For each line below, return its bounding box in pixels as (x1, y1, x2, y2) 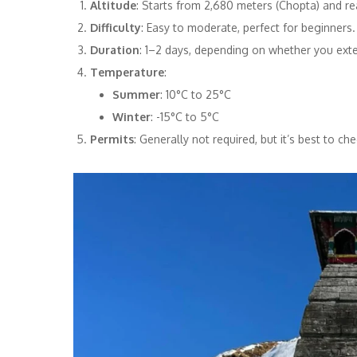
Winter (112, 110, 151, 124)
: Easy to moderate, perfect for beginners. (141, 21, 355, 35)
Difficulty (90, 21, 141, 35)
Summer (112, 88, 160, 102)
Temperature (90, 65, 164, 80)
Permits (90, 132, 134, 147)
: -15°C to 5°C (151, 110, 219, 124)
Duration (90, 43, 139, 57)
